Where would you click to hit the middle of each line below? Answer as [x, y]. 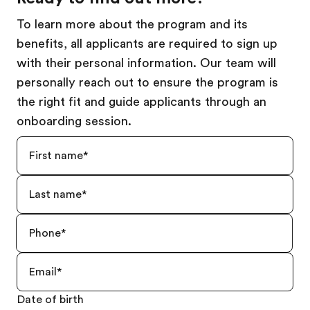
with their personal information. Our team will [146, 63]
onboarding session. [74, 121]
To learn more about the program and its [132, 24]
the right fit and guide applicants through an [142, 102]
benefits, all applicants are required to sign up [147, 44]
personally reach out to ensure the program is [147, 82]
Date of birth [50, 300]
